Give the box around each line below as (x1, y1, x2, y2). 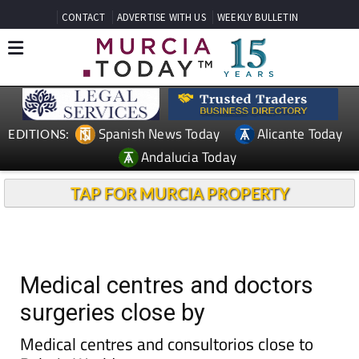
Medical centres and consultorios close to (20, 331, 313, 357)
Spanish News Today (98, 123, 220, 144)
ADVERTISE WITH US (116, 10, 206, 24)
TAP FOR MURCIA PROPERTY (70, 184, 289, 203)
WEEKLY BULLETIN (216, 10, 298, 24)
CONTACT (62, 10, 106, 24)
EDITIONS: (8, 126, 70, 141)
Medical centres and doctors (20, 272, 313, 299)
